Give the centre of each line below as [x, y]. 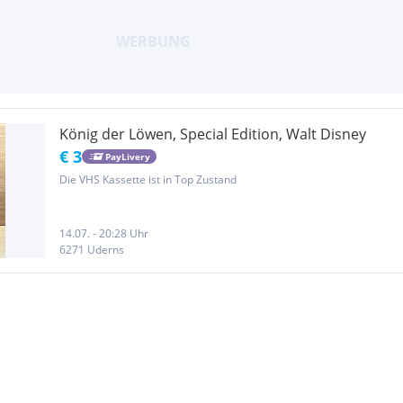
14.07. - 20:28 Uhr [104, 233]
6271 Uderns [92, 250]
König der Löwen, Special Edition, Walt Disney [213, 134]
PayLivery [127, 156]
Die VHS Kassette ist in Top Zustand [148, 179]
